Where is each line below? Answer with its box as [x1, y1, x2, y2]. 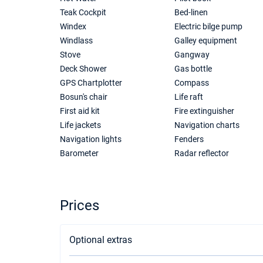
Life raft [174, 92, 203, 102]
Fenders [174, 134, 204, 144]
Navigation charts [174, 120, 240, 130]
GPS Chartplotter [60, 78, 122, 87]
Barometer [60, 149, 99, 158]
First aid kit [60, 106, 100, 116]
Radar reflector [174, 149, 229, 158]
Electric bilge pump [174, 22, 242, 31]
